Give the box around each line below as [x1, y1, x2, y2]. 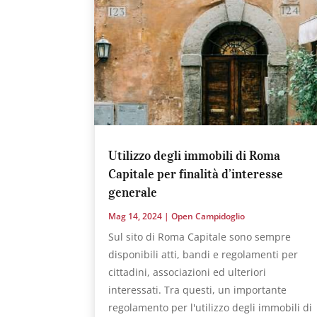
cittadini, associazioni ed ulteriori [108, 265, 267, 279]
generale [108, 184, 158, 200]
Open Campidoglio [171, 209, 246, 222]
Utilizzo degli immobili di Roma [108, 147, 281, 163]
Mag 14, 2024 [108, 209, 163, 222]
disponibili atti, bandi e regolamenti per [108, 247, 299, 261]
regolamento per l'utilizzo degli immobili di [108, 300, 313, 314]
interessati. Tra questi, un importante [108, 282, 287, 296]
